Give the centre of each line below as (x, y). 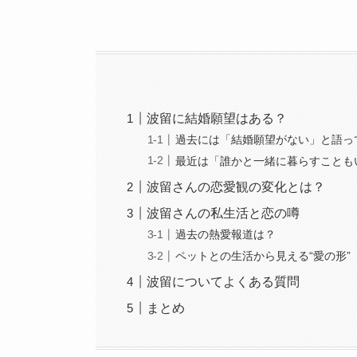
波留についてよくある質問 (224, 281)
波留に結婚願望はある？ (217, 118)
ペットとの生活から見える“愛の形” (263, 255)
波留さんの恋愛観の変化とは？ (236, 186)
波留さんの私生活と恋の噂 (224, 213)
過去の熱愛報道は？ (226, 235)
